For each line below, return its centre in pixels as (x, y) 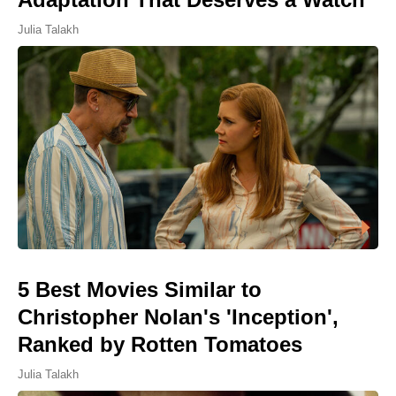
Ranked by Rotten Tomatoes (160, 344)
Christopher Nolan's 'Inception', (178, 316)
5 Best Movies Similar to (140, 289)
